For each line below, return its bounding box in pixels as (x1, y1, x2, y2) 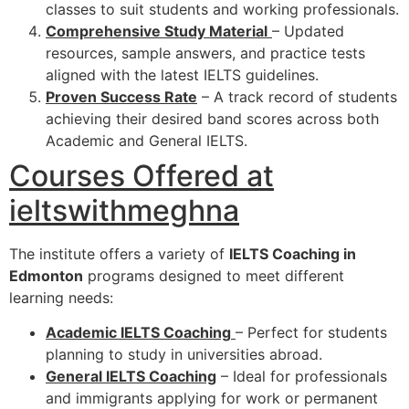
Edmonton (9, 266, 83, 285)
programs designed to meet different (83, 266, 344, 285)
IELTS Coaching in (229, 244, 356, 263)
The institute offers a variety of (9, 244, 229, 263)
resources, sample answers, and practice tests (46, 43, 365, 62)
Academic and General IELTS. (46, 131, 247, 150)
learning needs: (9, 288, 113, 307)
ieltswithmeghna (9, 192, 239, 228)
